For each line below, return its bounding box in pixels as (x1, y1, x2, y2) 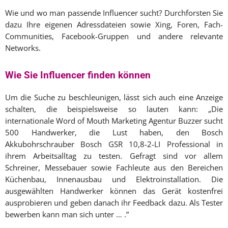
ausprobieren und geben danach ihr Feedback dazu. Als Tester (5, 197, 223, 208)
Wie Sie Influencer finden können (5, 69, 151, 81)
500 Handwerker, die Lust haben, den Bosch (5, 127, 223, 138)
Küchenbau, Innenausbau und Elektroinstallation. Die (5, 174, 223, 185)
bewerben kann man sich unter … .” (5, 209, 129, 220)
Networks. (5, 43, 41, 53)
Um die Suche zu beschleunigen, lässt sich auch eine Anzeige (5, 92, 223, 103)
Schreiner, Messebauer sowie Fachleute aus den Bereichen (5, 162, 223, 173)
